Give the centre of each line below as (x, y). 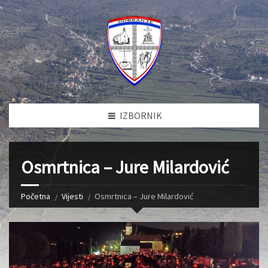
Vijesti (72, 197)
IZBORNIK (141, 116)
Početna (36, 197)
